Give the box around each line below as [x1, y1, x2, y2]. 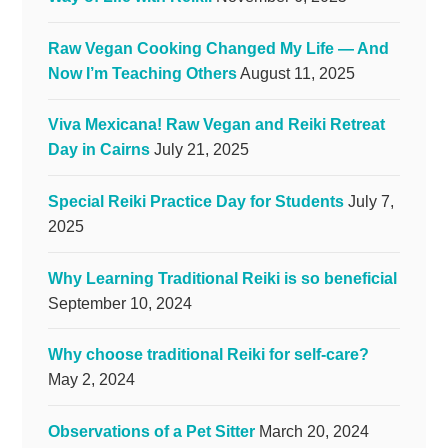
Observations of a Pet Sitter [47, 422, 255, 440]
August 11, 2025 [239, 64, 355, 82]
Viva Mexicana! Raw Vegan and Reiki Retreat [47, 116, 385, 134]
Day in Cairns [47, 141, 150, 159]
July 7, [347, 192, 394, 210]
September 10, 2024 [47, 294, 192, 312]
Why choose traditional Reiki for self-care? [47, 346, 369, 364]
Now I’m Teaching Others [47, 64, 237, 82]
